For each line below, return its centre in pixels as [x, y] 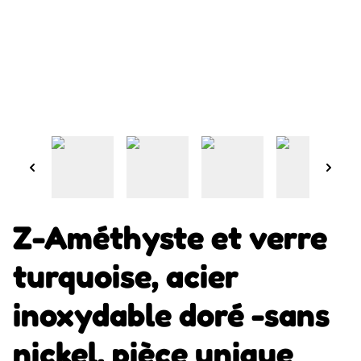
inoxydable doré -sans [171, 314]
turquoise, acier [126, 276]
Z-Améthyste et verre [170, 237]
